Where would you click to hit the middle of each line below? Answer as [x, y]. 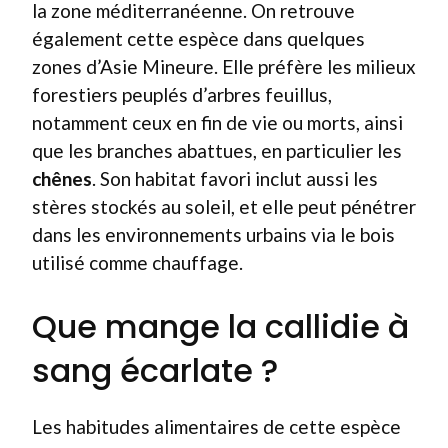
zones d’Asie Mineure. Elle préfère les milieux [224, 66]
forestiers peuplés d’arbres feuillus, [182, 94]
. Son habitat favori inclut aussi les [235, 178]
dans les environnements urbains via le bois [213, 234]
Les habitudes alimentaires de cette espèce [216, 426]
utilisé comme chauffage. [137, 262]
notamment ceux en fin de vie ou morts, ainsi [217, 122]
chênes [62, 178]
